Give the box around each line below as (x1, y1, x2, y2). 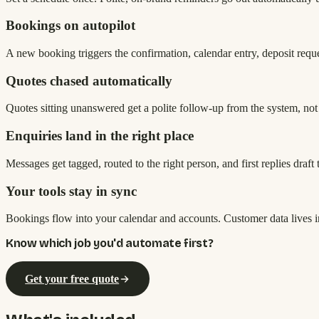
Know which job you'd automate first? (6, 236, 214, 251)
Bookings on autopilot (6, 18, 135, 33)
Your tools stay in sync (6, 183, 137, 199)
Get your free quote (25, 272, 120, 285)
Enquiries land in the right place (6, 128, 194, 144)
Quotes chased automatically (6, 73, 172, 88)
